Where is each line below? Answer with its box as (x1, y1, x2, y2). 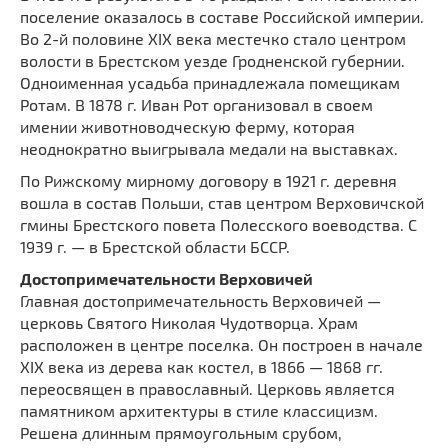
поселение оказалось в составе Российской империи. (20, 6, 424, 26)
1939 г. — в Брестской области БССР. (20, 236, 290, 256)
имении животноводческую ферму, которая (20, 116, 355, 136)
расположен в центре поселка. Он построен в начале (20, 334, 423, 354)
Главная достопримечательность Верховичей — (20, 290, 381, 310)
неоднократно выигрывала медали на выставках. (20, 138, 398, 158)
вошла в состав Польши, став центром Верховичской (20, 192, 424, 212)
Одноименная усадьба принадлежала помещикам (20, 72, 400, 92)
